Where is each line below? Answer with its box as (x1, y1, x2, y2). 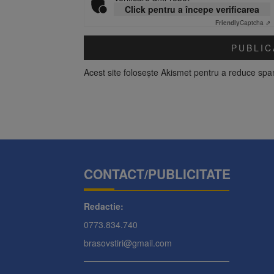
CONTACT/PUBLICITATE (84, 165, 231, 183)
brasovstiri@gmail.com (84, 237, 172, 250)
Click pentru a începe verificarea (125, 3, 259, 16)
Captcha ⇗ (240, 18, 270, 28)
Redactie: (84, 200, 124, 213)
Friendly (215, 18, 240, 28)
